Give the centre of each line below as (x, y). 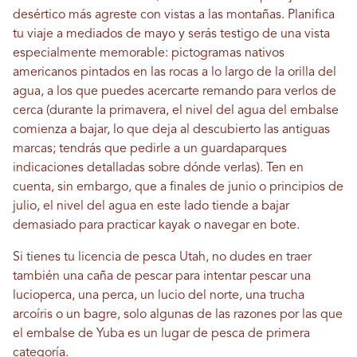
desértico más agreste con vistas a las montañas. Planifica (174, 16)
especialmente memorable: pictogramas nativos (149, 54)
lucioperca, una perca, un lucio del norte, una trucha (159, 296)
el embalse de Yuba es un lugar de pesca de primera (161, 334)
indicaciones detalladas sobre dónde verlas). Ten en (158, 169)
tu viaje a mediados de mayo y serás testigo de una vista (171, 35)
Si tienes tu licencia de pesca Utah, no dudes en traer (162, 258)
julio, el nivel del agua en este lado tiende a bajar (151, 207)
